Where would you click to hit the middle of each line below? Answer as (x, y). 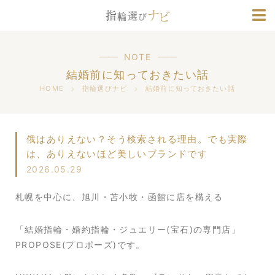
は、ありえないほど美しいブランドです (117, 154)
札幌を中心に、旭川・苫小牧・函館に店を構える (119, 197)
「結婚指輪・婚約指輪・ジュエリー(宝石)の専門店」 (128, 229)
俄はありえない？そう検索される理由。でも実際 (137, 139)
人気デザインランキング (137, 47)
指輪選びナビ (105, 88)
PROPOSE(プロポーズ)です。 (80, 245)
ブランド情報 (137, 17)
